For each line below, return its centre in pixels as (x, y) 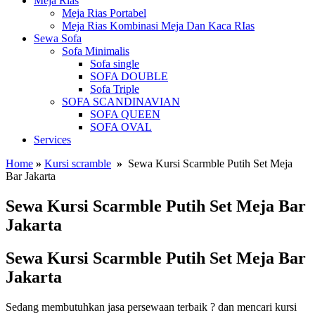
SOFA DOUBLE (129, 76)
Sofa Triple (115, 89)
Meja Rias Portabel (104, 13)
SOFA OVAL (121, 127)
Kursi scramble (78, 163)
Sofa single (115, 64)
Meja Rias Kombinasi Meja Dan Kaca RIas (158, 26)
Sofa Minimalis (96, 51)
